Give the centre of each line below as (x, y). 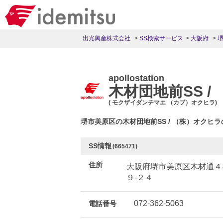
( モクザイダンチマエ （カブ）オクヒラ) (163, 103)
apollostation (136, 78)
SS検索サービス (161, 38)
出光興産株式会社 (107, 38)
